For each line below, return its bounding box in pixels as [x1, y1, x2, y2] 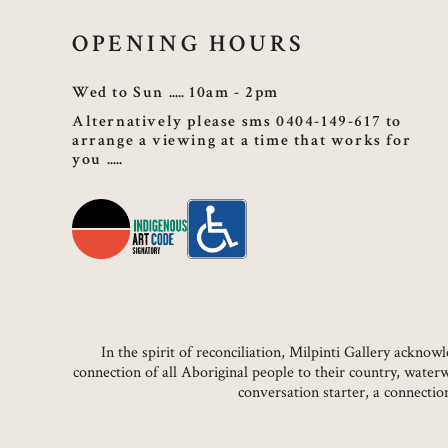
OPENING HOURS [72, 28, 305, 60]
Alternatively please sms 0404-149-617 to [72, 111, 403, 133]
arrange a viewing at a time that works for [72, 130, 412, 152]
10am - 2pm [189, 82, 279, 104]
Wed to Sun [72, 82, 164, 104]
